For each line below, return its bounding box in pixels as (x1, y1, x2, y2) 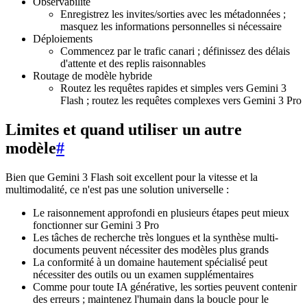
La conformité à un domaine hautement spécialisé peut (33, 256, 267, 269)
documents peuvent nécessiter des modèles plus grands (33, 244, 269, 256)
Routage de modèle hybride (33, 70, 152, 82)
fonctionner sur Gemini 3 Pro (33, 219, 159, 232)
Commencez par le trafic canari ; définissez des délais (60, 45, 290, 58)
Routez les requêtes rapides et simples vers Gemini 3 (60, 82, 286, 95)
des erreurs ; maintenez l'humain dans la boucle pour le (33, 293, 269, 306)
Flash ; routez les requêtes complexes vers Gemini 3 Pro (60, 95, 302, 107)
